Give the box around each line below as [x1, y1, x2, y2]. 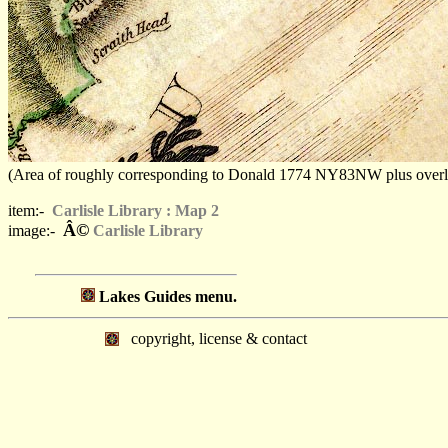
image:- [8, 222, 63, 239]
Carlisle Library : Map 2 [52, 202, 219, 219]
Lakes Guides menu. [99, 288, 237, 305]
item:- [8, 202, 52, 219]
